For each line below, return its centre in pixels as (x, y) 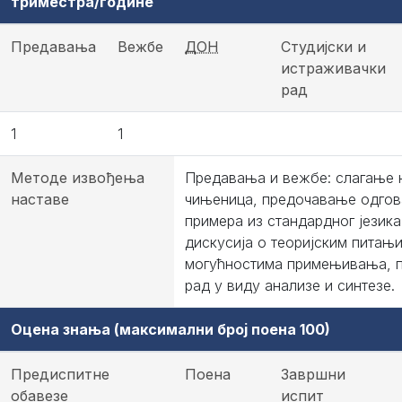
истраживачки (333, 68)
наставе (40, 199)
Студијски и (323, 47)
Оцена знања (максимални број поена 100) (170, 329)
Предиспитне (60, 374)
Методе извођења (78, 178)
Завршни (313, 374)
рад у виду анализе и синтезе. (290, 285)
